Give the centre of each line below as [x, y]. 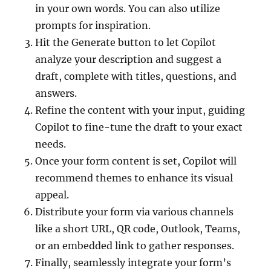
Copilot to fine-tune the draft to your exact [139, 127]
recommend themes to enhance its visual [134, 178]
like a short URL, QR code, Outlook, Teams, [138, 229]
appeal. [52, 195]
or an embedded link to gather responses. [135, 246]
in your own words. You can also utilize [128, 8]
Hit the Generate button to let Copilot [126, 42]
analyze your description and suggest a [129, 59]
